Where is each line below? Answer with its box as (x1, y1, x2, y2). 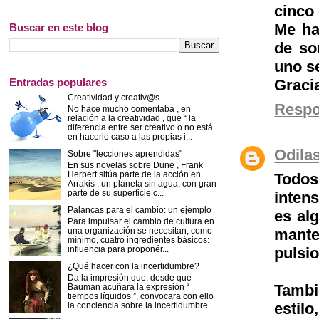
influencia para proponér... (67, 244, 169, 253)
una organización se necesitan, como (67, 225, 212, 235)
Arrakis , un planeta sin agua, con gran (67, 178, 216, 188)
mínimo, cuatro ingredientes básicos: (67, 234, 209, 244)
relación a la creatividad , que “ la (67, 113, 196, 122)
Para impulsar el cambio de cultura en (67, 216, 214, 226)
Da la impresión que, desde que (67, 272, 192, 282)
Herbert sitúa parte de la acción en (67, 169, 201, 179)
